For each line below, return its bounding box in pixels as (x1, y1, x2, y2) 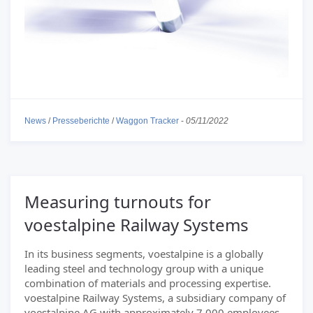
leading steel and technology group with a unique (24, 261, 263, 275)
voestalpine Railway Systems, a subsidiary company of (24, 291, 286, 305)
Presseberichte (52, 115, 110, 126)
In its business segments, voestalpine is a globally (24, 247, 263, 261)
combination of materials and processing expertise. (24, 276, 271, 290)
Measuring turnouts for (24, 190, 211, 213)
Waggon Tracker (116, 115, 179, 126)
